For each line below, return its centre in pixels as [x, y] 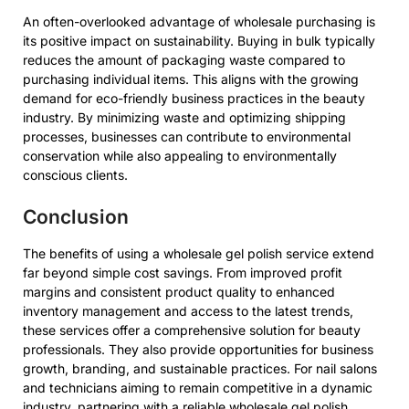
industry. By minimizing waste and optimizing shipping [184, 117]
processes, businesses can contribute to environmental [187, 136]
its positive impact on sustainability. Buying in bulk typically [199, 41]
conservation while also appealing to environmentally [180, 156]
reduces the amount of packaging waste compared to [184, 60]
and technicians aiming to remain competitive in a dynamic [198, 388]
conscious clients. [75, 175]
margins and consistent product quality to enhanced [179, 292]
